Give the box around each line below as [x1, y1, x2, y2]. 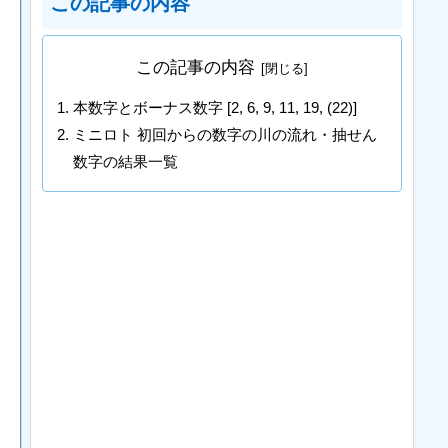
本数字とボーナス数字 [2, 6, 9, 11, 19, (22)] [73, 99, 358, 117]
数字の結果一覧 [73, 153, 179, 171]
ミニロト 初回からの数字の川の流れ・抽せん [73, 126, 378, 144]
